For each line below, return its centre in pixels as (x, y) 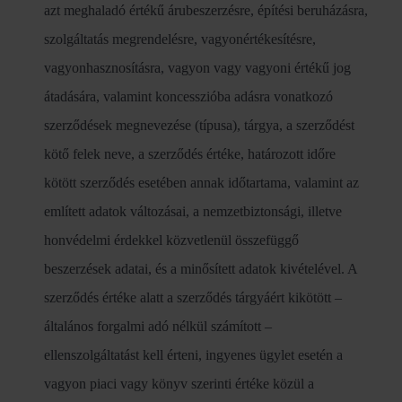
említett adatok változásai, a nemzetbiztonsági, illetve (193, 211)
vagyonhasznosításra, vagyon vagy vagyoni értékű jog (197, 68)
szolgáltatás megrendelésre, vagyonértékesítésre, (180, 39)
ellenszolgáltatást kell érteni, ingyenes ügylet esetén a (193, 355)
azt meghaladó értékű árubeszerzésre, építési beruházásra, (206, 10)
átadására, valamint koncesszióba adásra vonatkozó (188, 96)
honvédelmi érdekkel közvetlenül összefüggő (171, 240)
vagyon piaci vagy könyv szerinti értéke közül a (179, 384)
